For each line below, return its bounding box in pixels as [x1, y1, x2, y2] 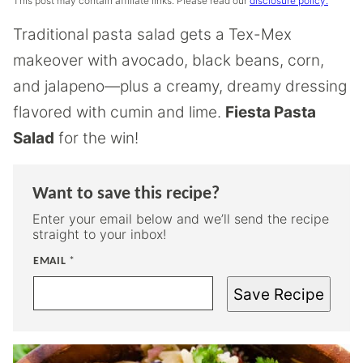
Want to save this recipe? [32, 185, 220, 203]
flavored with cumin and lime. [13, 103, 225, 122]
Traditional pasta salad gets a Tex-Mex [13, 25, 292, 44]
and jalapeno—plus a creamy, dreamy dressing [13, 77, 347, 96]
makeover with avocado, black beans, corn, [13, 51, 324, 70]
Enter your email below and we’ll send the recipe [32, 211, 329, 227]
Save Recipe [233, 284, 324, 304]
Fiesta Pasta [225, 103, 316, 122]
